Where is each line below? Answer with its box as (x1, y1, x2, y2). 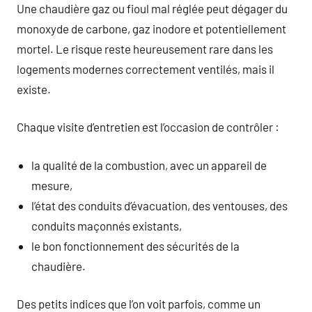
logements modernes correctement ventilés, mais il (17, 61, 274, 76)
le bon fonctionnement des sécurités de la (31, 238, 240, 253)
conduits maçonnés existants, (31, 218, 182, 233)
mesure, (31, 178, 73, 192)
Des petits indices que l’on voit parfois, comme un (17, 297, 260, 311)
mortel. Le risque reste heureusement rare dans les (17, 41, 273, 56)
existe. (17, 81, 51, 96)
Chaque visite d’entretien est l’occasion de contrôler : (17, 120, 279, 134)
